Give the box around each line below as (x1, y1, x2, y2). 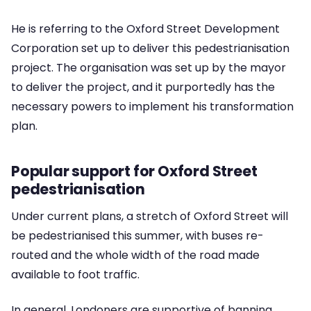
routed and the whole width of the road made (11, 247, 260, 264)
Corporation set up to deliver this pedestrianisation (11, 40, 289, 56)
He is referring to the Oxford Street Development (11, 20, 280, 37)
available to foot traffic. (11, 267, 140, 283)
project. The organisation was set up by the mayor (11, 59, 286, 76)
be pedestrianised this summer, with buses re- (11, 228, 264, 244)
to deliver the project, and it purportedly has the (11, 78, 275, 95)
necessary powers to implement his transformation (11, 98, 294, 115)
